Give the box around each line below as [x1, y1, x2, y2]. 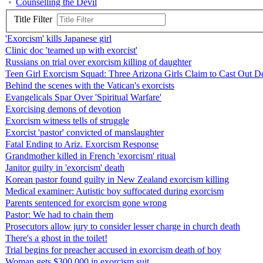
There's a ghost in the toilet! [5, 233, 107, 244]
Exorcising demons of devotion [5, 104, 121, 114]
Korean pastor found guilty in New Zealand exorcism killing [5, 174, 229, 185]
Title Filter [14, 14, 57, 25]
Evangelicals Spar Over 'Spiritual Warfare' [5, 92, 161, 103]
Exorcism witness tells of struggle [5, 116, 129, 126]
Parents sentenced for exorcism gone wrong [5, 198, 167, 208]
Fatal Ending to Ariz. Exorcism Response [5, 139, 159, 150]
